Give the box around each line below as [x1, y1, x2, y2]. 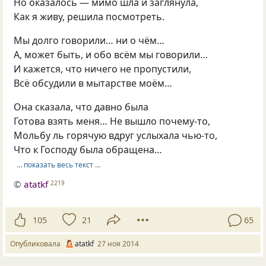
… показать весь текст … [16, 159, 100, 170]
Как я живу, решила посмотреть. [14, 10, 165, 24]
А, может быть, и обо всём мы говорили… [14, 48, 208, 62]
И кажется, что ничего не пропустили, [14, 62, 192, 76]
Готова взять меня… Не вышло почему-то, [14, 115, 211, 128]
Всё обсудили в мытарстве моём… [14, 77, 173, 90]
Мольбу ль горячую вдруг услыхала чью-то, [14, 129, 218, 142]
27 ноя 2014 [97, 239, 139, 249]
